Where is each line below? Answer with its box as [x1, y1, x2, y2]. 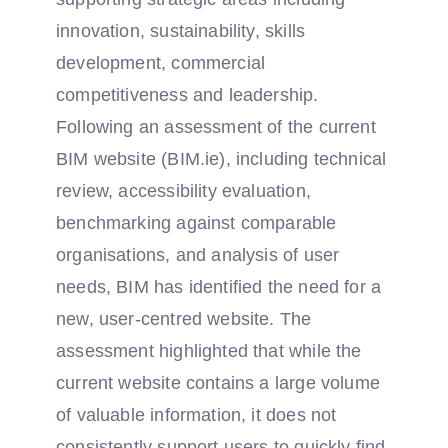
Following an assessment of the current [56, 117, 376, 137]
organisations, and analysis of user [56, 245, 340, 265]
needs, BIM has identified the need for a [56, 277, 382, 297]
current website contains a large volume [56, 373, 381, 393]
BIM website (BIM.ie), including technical [56, 149, 387, 169]
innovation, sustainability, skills [56, 21, 306, 41]
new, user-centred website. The [56, 309, 312, 329]
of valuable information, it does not [56, 405, 337, 425]
